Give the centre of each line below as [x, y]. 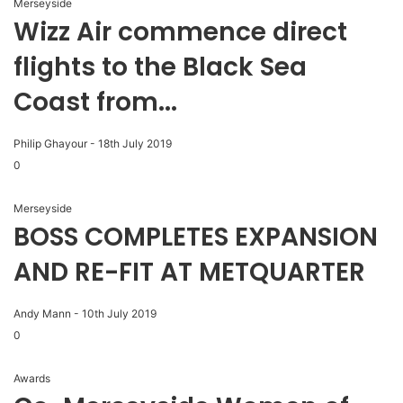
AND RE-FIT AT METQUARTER [189, 273]
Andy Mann [42, 314]
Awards [32, 379]
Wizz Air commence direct [180, 32]
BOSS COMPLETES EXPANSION [196, 237]
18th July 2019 [135, 144]
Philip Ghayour [50, 144]
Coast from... [95, 103]
